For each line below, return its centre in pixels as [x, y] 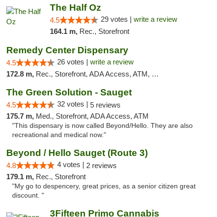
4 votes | [72, 164]
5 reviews [105, 105]
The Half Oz [75, 8]
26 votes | [74, 62]
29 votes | [117, 19]
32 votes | [74, 104]
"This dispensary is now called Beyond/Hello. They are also [102, 126]
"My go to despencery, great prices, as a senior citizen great [104, 186]
